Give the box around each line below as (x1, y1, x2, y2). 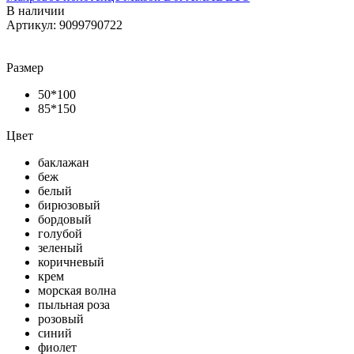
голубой (38, 226, 82, 240)
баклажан (38, 155, 89, 169)
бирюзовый (38, 198, 100, 212)
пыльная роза (38, 297, 110, 311)
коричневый (38, 254, 104, 269)
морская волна (38, 283, 116, 297)
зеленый (38, 240, 83, 254)
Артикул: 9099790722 (6, 17, 122, 32)
